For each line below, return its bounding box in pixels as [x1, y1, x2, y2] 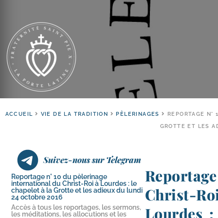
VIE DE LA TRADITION [40, 111, 109, 117]
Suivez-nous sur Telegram [43, 154, 141, 165]
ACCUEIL [5, 111, 33, 117]
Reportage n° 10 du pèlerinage [11, 173, 107, 181]
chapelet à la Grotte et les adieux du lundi [11, 186, 143, 194]
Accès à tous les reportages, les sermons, [11, 203, 141, 211]
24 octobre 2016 [11, 193, 63, 201]
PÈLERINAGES [116, 111, 160, 117]
